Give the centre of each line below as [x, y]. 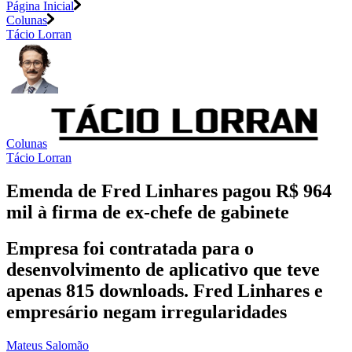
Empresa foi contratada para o [130, 249]
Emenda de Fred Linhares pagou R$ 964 [169, 191]
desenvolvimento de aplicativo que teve [163, 270]
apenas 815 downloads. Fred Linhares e [165, 291]
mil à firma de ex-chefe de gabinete [148, 212]
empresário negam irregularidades [147, 312]
